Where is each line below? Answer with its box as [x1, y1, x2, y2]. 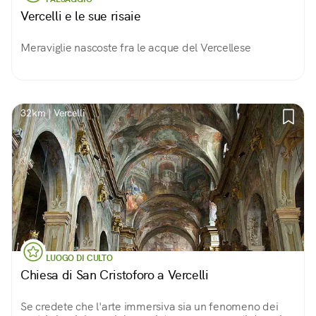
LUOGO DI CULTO [46, 253, 113, 264]
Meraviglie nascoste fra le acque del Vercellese [20, 40, 251, 55]
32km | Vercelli [20, 107, 85, 119]
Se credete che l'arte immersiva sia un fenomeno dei [20, 299, 279, 314]
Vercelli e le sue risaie [20, 8, 141, 24]
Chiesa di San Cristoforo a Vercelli [20, 267, 209, 283]
